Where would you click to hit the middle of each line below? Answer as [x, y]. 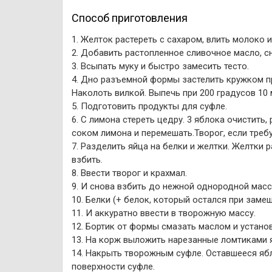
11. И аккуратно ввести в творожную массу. [164, 213]
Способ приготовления [130, 18]
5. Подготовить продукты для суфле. [149, 106]
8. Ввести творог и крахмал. [129, 173]
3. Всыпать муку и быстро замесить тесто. [160, 66]
